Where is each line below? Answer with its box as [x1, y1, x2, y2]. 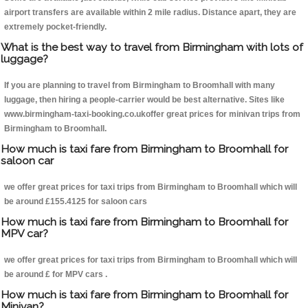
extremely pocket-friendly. [4, 22, 107, 32]
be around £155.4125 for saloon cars [4, 197, 147, 207]
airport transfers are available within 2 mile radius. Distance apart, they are [4, 8, 296, 18]
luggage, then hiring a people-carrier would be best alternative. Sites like [4, 95, 285, 105]
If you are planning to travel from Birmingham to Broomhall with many [4, 80, 275, 91]
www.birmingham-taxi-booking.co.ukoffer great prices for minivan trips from [4, 109, 300, 120]
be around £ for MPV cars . [4, 269, 107, 280]
